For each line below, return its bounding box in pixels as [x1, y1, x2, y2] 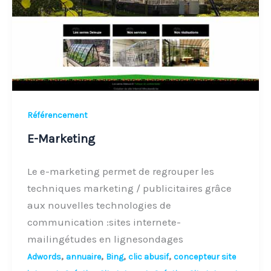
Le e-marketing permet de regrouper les [27, 165, 215, 178]
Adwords [27, 252, 62, 263]
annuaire [66, 252, 102, 263]
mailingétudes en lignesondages [27, 233, 184, 246]
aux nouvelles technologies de [27, 199, 172, 212]
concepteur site [174, 252, 237, 263]
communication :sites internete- [27, 216, 181, 229]
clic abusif [128, 252, 169, 263]
